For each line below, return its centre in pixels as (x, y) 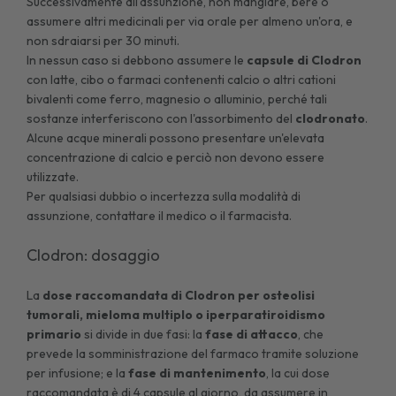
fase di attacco (252, 334)
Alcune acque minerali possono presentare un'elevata (176, 137)
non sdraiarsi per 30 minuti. (103, 40)
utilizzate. (53, 176)
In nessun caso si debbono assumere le (137, 60)
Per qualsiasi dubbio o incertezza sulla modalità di (164, 196)
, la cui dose (298, 373)
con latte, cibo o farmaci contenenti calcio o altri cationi (182, 79)
